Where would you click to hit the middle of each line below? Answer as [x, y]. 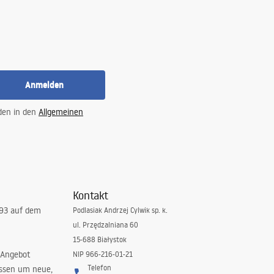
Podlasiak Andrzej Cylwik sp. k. [120, 210]
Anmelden [44, 85]
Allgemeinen [61, 112]
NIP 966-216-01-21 [102, 254]
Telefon [99, 268]
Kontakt [90, 195]
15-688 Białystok [99, 239]
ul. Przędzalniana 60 [105, 225]
